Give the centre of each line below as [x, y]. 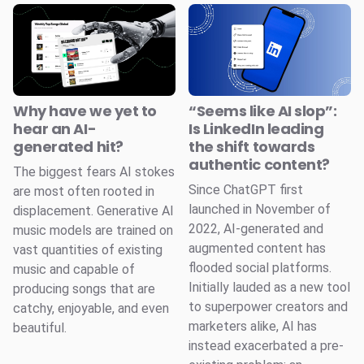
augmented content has [257, 248]
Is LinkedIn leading [256, 128]
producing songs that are [84, 288]
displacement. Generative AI [93, 210]
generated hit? [68, 146]
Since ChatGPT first [246, 189]
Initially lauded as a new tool [269, 287]
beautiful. [40, 327]
